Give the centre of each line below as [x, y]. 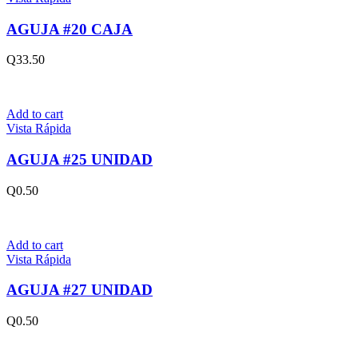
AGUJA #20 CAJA [70, 29]
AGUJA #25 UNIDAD [80, 159]
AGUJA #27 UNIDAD [80, 290]
